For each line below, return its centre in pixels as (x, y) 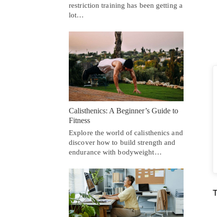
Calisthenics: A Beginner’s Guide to (124, 111)
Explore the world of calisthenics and (126, 133)
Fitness (79, 121)
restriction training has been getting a (126, 5)
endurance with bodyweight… (115, 152)
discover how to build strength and (122, 143)
